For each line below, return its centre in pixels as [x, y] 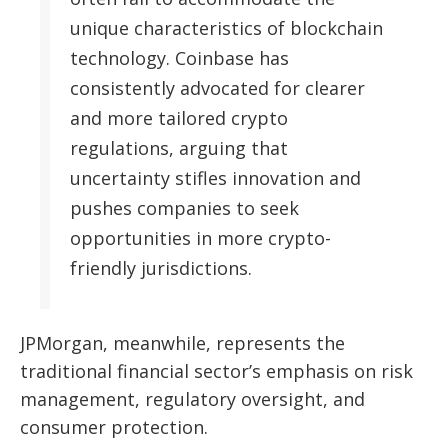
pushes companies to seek [184, 208]
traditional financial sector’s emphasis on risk [216, 371]
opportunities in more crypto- [200, 238]
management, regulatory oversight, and [192, 399]
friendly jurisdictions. [161, 268]
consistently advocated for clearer [217, 88]
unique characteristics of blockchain [226, 28]
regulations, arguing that [179, 148]
